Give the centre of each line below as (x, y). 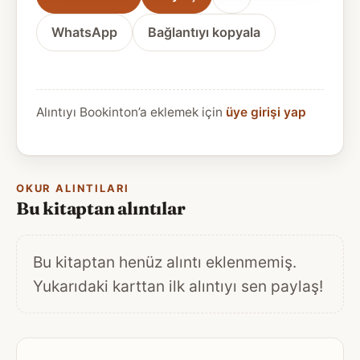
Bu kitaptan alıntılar (101, 209)
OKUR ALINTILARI (73, 188)
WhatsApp (84, 32)
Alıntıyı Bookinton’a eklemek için (131, 112)
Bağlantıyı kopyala (204, 32)
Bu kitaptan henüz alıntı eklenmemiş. (165, 262)
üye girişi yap (266, 112)
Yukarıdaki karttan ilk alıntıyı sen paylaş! (178, 286)
